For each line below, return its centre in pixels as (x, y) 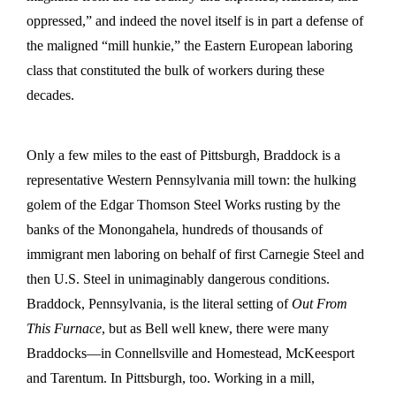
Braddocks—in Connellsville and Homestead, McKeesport (190, 353)
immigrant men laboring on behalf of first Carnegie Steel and (195, 254)
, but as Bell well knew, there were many (215, 328)
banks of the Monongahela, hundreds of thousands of (175, 229)
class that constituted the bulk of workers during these (175, 70)
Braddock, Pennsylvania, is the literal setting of (159, 303)
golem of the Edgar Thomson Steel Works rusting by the (183, 204)
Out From (320, 303)
